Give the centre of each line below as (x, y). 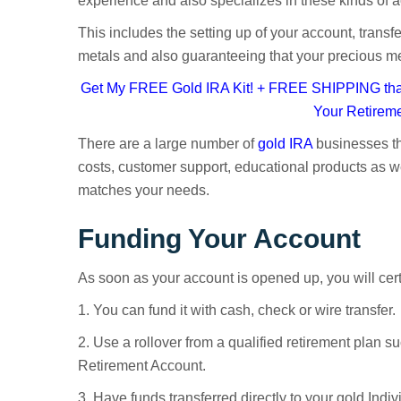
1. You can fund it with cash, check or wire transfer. (237, 310)
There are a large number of (168, 144)
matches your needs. (144, 190)
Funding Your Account (219, 239)
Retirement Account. (142, 366)
